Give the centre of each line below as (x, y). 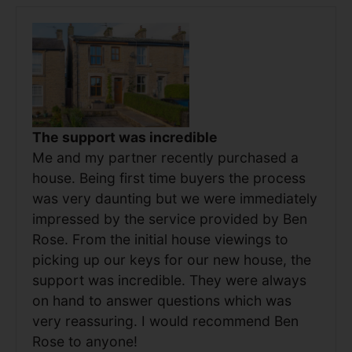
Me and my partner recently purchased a (165, 158)
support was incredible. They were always (169, 280)
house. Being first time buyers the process (169, 178)
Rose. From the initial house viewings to (160, 240)
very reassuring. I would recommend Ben (165, 321)
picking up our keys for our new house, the (172, 260)
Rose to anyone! (85, 342)
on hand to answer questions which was (162, 301)
